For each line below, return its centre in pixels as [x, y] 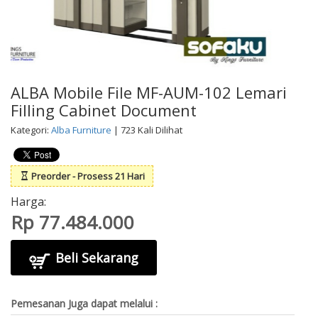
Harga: [28, 202]
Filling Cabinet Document [104, 110]
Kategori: [31, 130]
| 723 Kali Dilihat [147, 130]
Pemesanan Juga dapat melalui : [84, 304]
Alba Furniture [81, 130]
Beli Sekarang [95, 258]
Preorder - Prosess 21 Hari [87, 176]
